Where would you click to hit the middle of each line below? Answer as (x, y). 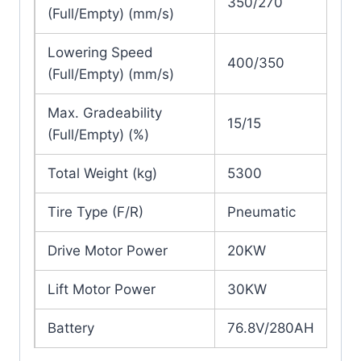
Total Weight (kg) (102, 174)
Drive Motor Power (108, 251)
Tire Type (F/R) (95, 212)
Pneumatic (261, 212)
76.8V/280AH (271, 328)
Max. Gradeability (105, 113)
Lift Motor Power (102, 290)
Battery (71, 328)
